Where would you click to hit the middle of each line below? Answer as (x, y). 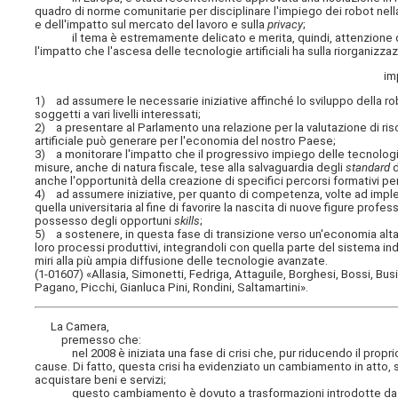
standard (368, 168)
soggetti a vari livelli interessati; (118, 115)
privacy (286, 25)
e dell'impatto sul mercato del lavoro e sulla (151, 25)
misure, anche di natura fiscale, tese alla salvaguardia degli (191, 168)
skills (187, 221)
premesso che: (88, 339)
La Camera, (72, 326)
